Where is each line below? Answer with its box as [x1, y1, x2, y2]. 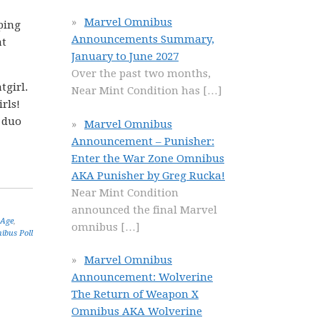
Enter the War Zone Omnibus [71, 151, 224, 165]
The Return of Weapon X [71, 288, 199, 301]
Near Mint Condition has [71, 84, 203, 97]
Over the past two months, [71, 67, 211, 80]
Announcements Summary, [71, 33, 214, 46]
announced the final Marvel [71, 203, 217, 216]
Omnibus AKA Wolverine [71, 305, 202, 318]
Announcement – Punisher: [71, 134, 214, 148]
